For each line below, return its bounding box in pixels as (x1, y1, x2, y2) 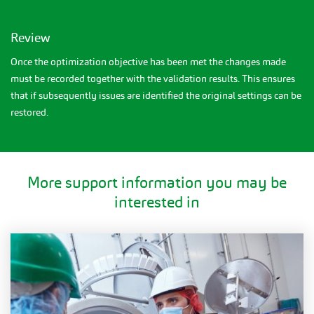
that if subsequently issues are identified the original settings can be (11, 88, 301, 102)
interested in (114, 191, 200, 212)
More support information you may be (27, 172, 287, 193)
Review (11, 29, 50, 46)
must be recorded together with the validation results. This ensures (11, 71, 295, 85)
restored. (11, 105, 48, 118)
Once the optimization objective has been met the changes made (11, 55, 286, 68)
